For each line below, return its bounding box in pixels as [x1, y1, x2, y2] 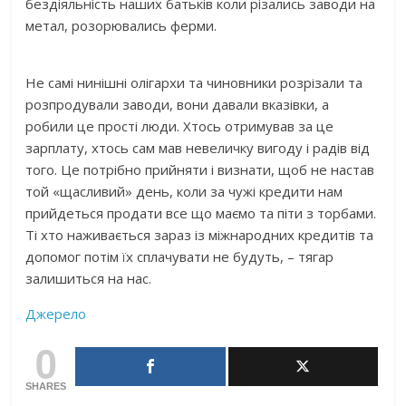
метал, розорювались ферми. [25, 16, 217, 35]
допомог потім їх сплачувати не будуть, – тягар [25, 247, 334, 266]
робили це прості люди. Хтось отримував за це [25, 117, 334, 136]
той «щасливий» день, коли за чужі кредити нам [25, 182, 343, 201]
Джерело [25, 304, 87, 324]
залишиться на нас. [25, 269, 152, 288]
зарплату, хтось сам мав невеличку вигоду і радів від [25, 139, 371, 158]
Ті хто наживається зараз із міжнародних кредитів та [25, 226, 374, 245]
